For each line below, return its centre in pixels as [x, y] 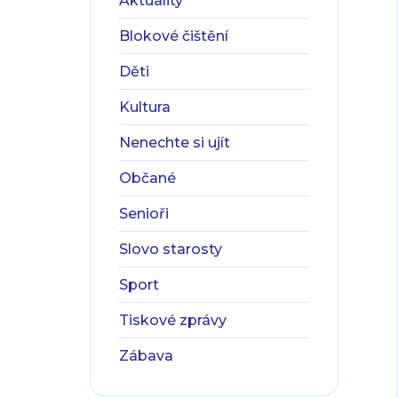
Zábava [146, 356]
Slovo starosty [171, 249]
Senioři [144, 214]
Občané [147, 178]
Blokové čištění [174, 36]
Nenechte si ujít [175, 143]
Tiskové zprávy [173, 320]
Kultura [145, 107]
